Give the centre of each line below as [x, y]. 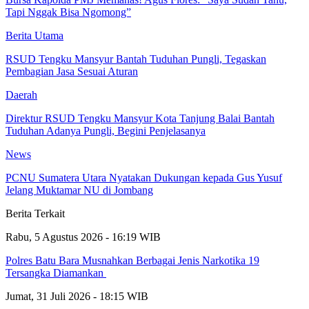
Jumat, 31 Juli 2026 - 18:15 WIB [77, 296]
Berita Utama [34, 35]
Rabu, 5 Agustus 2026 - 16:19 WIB [83, 237]
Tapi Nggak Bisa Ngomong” [68, 12]
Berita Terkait [35, 213]
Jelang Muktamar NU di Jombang [79, 190]
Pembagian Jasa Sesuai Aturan [72, 71]
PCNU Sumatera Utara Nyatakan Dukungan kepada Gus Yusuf [144, 177]
